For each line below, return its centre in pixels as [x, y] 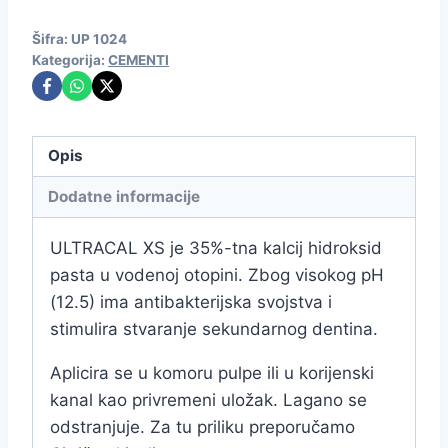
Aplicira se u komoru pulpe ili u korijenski [212, 372]
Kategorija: [70, 59]
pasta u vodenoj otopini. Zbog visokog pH [217, 274]
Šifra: [51, 38]
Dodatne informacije [124, 196]
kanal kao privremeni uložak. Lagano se [208, 399]
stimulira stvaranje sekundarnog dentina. [214, 328]
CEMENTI [138, 59]
